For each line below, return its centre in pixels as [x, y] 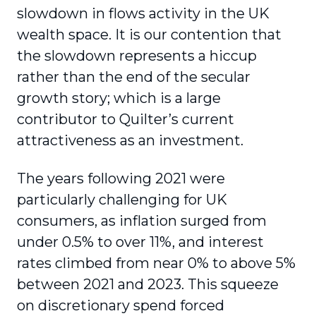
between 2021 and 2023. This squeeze [148, 284]
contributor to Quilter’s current [126, 119]
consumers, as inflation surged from [142, 221]
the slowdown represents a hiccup [137, 56]
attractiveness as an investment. [130, 140]
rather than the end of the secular [134, 77]
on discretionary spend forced [121, 305]
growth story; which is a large [119, 98]
